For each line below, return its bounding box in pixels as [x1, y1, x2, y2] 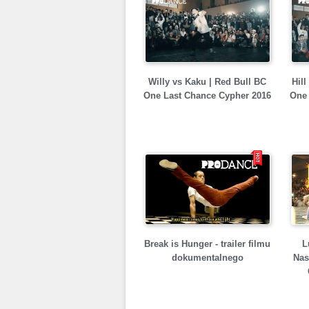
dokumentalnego [171, 252, 243, 263]
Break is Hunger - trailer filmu [144, 239, 270, 249]
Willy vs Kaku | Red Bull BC [148, 77, 266, 87]
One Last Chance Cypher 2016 [143, 90, 271, 101]
